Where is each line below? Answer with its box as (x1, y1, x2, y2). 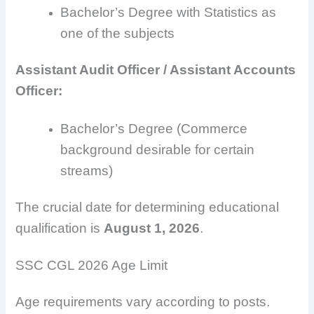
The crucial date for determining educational (15, 199, 280, 214)
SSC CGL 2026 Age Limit (15, 257, 168, 273)
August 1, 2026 (104, 220, 200, 235)
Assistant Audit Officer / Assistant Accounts (15, 62, 296, 78)
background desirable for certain (60, 142, 255, 157)
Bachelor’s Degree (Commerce (60, 121, 248, 136)
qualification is (15, 220, 104, 235)
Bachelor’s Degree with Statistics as (60, 5, 277, 20)
